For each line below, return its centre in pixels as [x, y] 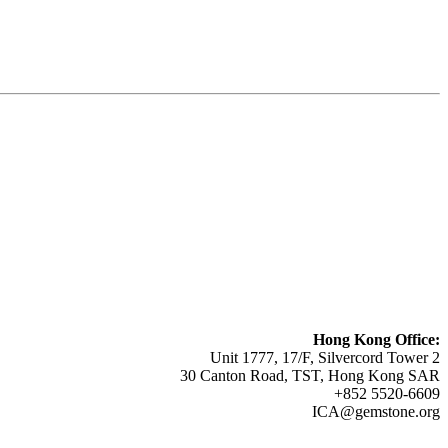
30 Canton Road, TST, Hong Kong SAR [310, 376]
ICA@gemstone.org [376, 412]
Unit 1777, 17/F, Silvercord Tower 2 [325, 358]
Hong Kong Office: [376, 340]
